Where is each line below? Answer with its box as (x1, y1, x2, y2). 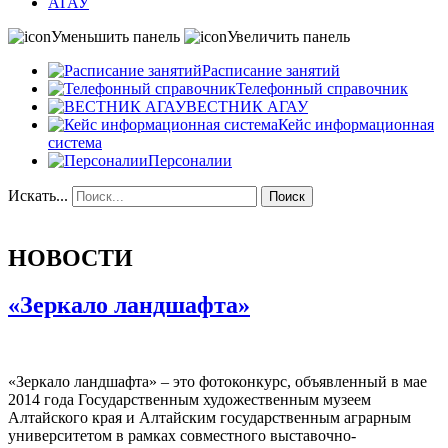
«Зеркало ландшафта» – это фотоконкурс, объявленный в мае (8, 372, 427, 390)
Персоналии (148, 152, 232, 169)
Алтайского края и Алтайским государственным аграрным (8, 408, 411, 426)
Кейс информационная (278, 116, 434, 133)
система (48, 134, 102, 151)
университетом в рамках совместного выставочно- (8, 426, 356, 444)
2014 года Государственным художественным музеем (8, 390, 371, 408)
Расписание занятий (202, 62, 340, 79)
